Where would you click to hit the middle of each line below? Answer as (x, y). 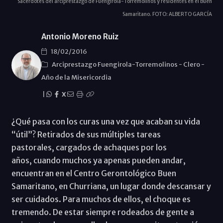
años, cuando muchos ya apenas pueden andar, (98, 160)
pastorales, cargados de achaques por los (89, 147)
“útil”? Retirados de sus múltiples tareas (86, 134)
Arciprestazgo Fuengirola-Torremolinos (115, 64)
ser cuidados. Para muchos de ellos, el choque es (101, 199)
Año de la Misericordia (76, 77)
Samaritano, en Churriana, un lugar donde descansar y (111, 186)
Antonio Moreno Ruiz (80, 36)
